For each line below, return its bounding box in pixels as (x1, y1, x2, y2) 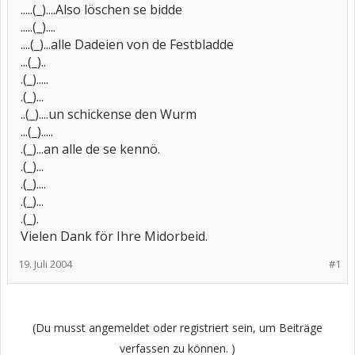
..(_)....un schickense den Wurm (21, 105, 197, 123)
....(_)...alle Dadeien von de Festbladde (21, 36, 234, 53)
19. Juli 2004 (18, 257, 72, 271)
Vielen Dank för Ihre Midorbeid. (21, 227, 208, 245)
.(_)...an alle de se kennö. (21, 140, 160, 158)
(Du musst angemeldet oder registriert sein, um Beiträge (32, 320, 323, 335)
